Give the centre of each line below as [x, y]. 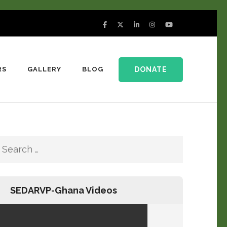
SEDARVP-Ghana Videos [64, 190]
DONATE [151, 69]
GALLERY [45, 69]
